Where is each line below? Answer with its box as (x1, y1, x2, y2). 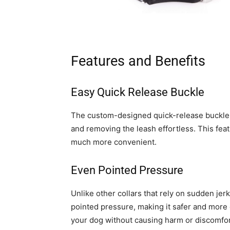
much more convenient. (71, 137, 157, 147)
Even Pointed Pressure (71, 164, 183, 177)
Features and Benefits (71, 53, 205, 69)
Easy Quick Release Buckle (71, 86, 204, 99)
